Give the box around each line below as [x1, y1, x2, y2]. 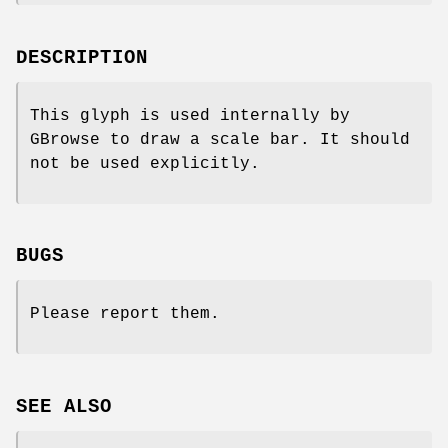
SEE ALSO [16, 396, 112, 419]
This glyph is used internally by [30, 106, 350, 125]
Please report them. [30, 305, 220, 324]
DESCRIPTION [16, 46, 148, 69]
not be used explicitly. [30, 154, 260, 173]
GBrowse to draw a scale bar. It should [30, 130, 410, 149]
